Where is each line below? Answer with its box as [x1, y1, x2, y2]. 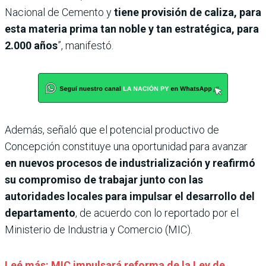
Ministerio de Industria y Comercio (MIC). [5, 223, 192, 236]
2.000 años [5, 39, 58, 52]
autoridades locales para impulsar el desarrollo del [5, 189, 255, 202]
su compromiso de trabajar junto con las [5, 173, 203, 186]
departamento [5, 206, 75, 219]
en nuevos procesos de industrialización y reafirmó [5, 156, 255, 169]
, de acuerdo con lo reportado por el [75, 206, 239, 219]
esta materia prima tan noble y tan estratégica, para [5, 22, 259, 35]
